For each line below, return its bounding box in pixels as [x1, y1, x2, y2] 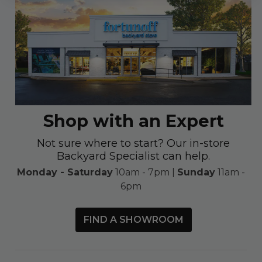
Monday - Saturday [17, 166, 113, 178]
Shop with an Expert [43, 110, 224, 131]
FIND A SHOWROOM [83, 213, 184, 225]
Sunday [177, 166, 215, 178]
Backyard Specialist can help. [57, 149, 211, 163]
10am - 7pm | [113, 166, 177, 178]
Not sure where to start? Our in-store [37, 136, 230, 150]
